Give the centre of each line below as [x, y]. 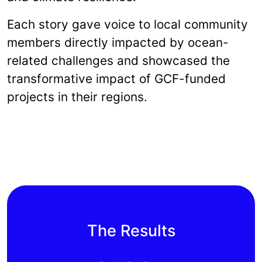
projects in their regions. [77, 96]
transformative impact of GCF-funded [116, 78]
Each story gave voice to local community [127, 24]
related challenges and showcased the [118, 60]
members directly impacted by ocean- [118, 42]
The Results [131, 230]
